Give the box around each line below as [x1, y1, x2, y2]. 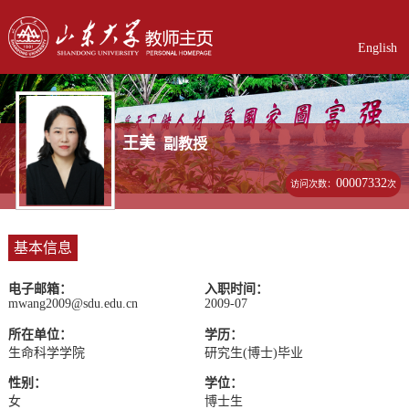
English [357, 40, 397, 55]
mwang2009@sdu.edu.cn [7, 297, 138, 311]
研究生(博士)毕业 [204, 345, 303, 360]
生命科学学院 [7, 345, 85, 360]
